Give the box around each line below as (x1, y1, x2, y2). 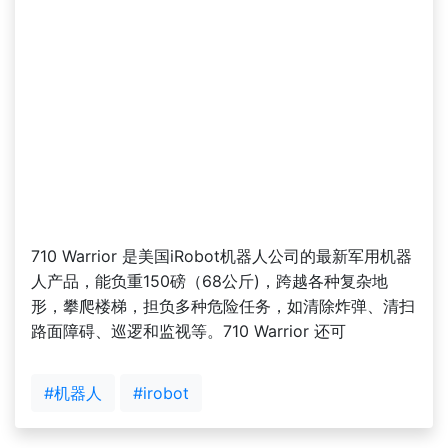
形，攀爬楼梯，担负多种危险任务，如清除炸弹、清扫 (31, 296, 415, 317)
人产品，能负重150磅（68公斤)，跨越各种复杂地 (31, 271, 388, 292)
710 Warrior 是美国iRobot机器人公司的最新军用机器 (31, 246, 412, 267)
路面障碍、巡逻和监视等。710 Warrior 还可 (31, 321, 346, 342)
